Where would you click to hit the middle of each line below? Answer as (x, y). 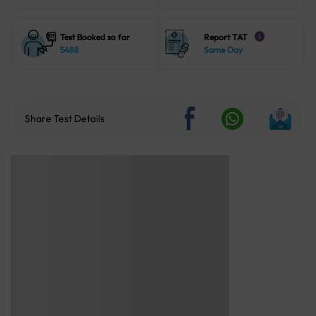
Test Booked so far (95, 37)
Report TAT (226, 37)
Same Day (224, 50)
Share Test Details (65, 119)
